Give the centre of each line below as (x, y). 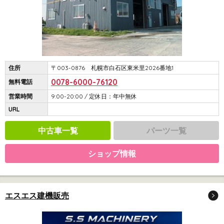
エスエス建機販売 (37, 195)
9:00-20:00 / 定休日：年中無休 (94, 96)
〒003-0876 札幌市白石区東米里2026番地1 (112, 68)
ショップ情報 (112, 153)
